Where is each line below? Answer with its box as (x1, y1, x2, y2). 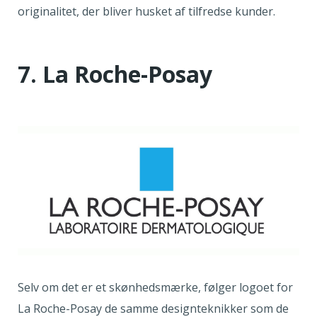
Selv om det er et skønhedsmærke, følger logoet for (18, 279, 293, 295)
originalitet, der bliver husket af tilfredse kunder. (18, 4, 278, 20)
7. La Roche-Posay (18, 59, 212, 90)
